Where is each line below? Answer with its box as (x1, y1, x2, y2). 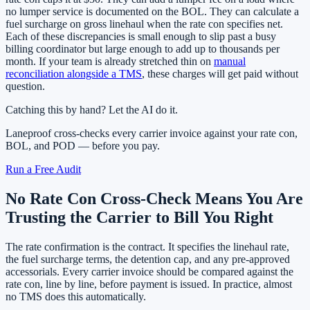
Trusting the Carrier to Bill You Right (6, 208, 273, 227)
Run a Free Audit (6, 163, 81, 176)
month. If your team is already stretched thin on (6, 55, 214, 68)
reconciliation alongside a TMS (6, 68, 142, 80)
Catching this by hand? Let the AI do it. (6, 104, 178, 116)
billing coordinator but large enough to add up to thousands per (6, 43, 280, 55)
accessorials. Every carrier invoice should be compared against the (6, 266, 293, 278)
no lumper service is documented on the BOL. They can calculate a (6, 6, 299, 18)
